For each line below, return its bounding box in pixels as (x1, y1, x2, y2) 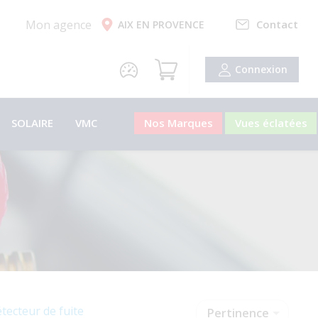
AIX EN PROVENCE (117, 17, 204, 31)
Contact (256, 17, 298, 31)
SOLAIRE (11, 115, 53, 130)
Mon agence (26, 16, 98, 33)
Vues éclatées (234, 115, 307, 130)
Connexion (231, 62, 287, 77)
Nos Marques (143, 115, 213, 130)
